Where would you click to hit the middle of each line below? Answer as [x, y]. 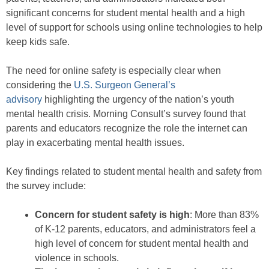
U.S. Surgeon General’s [123, 85]
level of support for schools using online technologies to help [134, 28]
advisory [24, 100]
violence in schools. [77, 258]
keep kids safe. [38, 42]
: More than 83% [224, 215]
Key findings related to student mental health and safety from [134, 172]
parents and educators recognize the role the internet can [127, 128]
